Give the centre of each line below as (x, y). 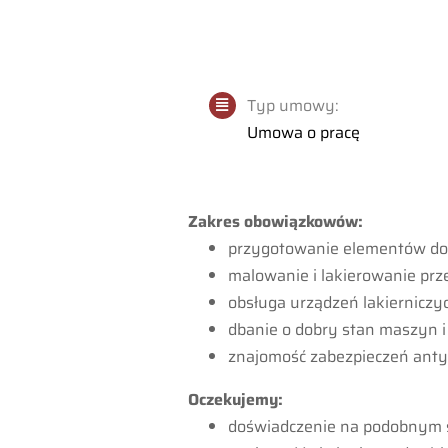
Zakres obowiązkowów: (276, 221)
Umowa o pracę (304, 132)
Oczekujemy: (236, 399)
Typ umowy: (293, 105)
